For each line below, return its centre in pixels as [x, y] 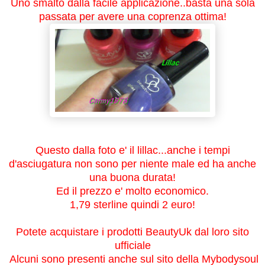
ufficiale [132, 245]
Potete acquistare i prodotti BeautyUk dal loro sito [132, 232]
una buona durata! [132, 177]
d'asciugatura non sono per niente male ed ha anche [132, 164]
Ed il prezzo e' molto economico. [132, 191]
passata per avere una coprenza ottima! [132, 16]
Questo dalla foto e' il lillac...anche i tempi [132, 150]
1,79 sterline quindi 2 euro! [132, 204]
